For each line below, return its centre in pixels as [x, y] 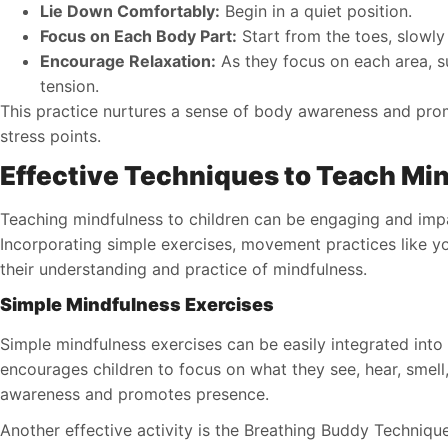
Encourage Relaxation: [128, 60]
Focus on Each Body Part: [138, 35]
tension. [69, 85]
